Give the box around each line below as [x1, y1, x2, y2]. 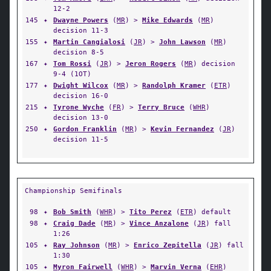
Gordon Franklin [53, 125, 117, 133]
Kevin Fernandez [151, 125, 214, 133]
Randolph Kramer [142, 81, 206, 90]
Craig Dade [53, 219, 96, 227]
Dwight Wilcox [53, 81, 108, 90]
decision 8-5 [53, 48, 104, 56]
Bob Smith [53, 207, 91, 216]
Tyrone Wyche [53, 103, 104, 111]
